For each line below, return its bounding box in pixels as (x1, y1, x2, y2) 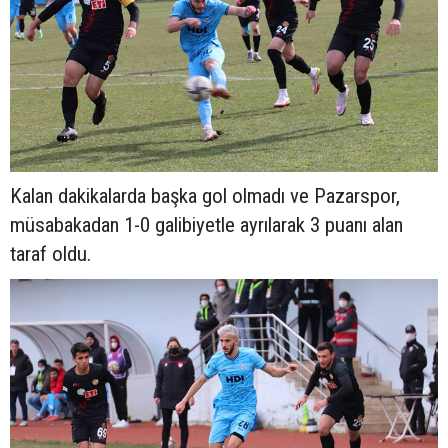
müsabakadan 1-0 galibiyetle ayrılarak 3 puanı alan (10, 212, 403, 237)
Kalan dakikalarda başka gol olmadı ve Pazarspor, (10, 183, 400, 208)
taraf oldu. (10, 241, 91, 266)
